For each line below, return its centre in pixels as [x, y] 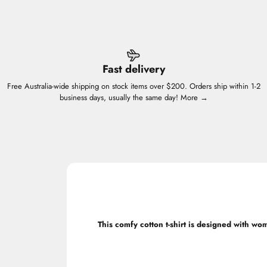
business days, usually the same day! [120, 98]
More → [194, 98]
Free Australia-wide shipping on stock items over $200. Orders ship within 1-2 [133, 86]
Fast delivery [133, 69]
